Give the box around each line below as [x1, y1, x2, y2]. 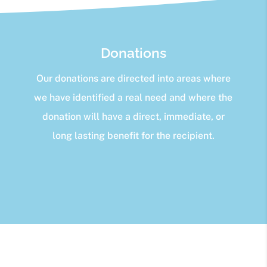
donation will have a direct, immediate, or [42, 111, 225, 123]
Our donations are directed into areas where [36, 73, 231, 85]
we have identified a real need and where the [34, 92, 233, 104]
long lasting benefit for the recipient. [52, 130, 215, 142]
